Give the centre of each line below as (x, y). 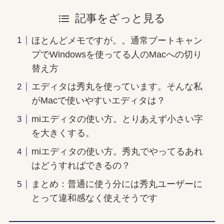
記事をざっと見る (120, 19)
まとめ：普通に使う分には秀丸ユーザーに (117, 184)
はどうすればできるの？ (81, 166)
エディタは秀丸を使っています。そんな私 (117, 87)
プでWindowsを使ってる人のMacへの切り (116, 54)
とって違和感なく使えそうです (94, 198)
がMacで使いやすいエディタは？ (98, 101)
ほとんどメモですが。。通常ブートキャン (117, 40)
